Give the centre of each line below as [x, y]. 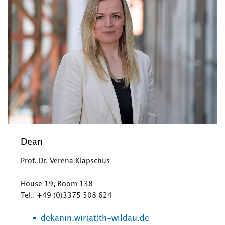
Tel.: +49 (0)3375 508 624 [66, 196]
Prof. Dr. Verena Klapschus [65, 161]
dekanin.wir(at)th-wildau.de [95, 219]
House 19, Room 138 [57, 185]
